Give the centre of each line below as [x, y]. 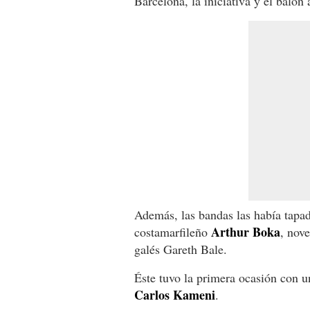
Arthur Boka [246, 231]
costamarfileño [173, 231]
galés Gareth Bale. [181, 249]
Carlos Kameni [175, 294]
